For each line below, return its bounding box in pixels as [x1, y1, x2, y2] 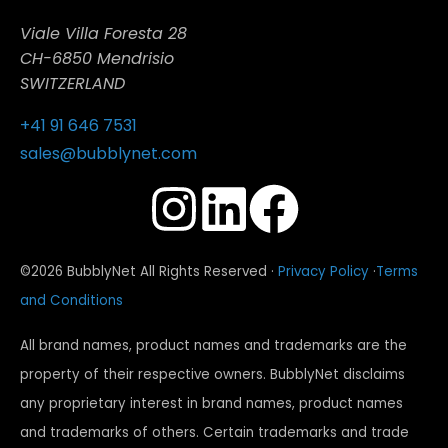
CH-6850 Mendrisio [20, 46, 174, 70]
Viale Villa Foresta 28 [20, 21, 187, 45]
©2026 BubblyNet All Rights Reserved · [20, 261, 278, 281]
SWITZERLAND [20, 71, 125, 95]
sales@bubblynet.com [20, 141, 197, 165]
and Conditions [20, 290, 123, 310]
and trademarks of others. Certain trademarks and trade [20, 422, 409, 442]
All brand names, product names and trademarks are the [20, 335, 407, 355]
